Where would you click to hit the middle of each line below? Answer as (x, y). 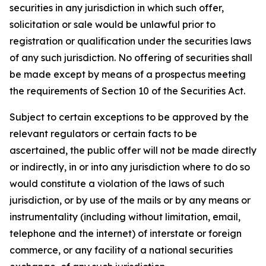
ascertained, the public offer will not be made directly (133, 150)
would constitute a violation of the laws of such (117, 183)
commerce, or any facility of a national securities (121, 250)
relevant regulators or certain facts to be (103, 134)
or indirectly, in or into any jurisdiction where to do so (130, 167)
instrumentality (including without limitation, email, (125, 217)
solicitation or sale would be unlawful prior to (113, 24)
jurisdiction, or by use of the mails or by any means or (130, 200)
